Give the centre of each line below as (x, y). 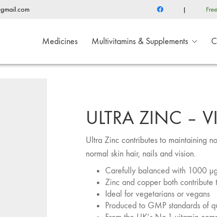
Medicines (60, 41)
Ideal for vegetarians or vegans (157, 194)
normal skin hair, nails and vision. (141, 154)
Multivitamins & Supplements (140, 41)
